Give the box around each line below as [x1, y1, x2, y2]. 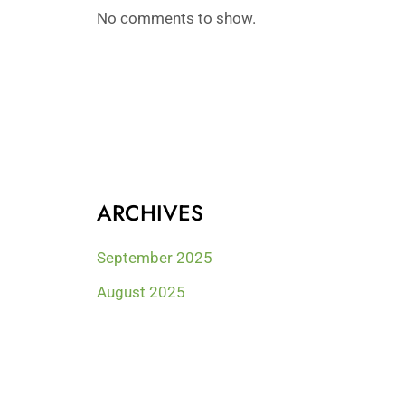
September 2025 [97, 249, 213, 268]
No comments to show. [97, 8, 257, 27]
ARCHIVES [97, 197, 204, 230]
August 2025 [97, 283, 186, 302]
